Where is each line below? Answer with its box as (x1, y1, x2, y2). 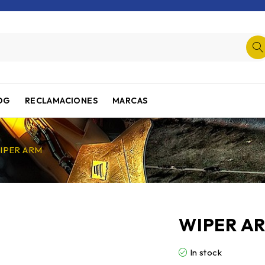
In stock (189, 247, 222, 258)
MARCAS (112, 95, 148, 106)
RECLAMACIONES (24, 95, 98, 106)
